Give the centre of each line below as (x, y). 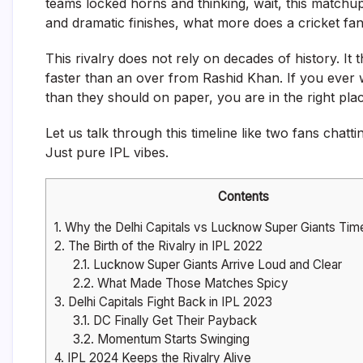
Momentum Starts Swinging (171, 340)
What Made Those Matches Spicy (191, 284)
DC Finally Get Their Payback (173, 321)
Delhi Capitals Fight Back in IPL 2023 (169, 302)
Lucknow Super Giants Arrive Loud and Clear (216, 265)
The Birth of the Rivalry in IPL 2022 (164, 246)
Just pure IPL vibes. (107, 152)
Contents (243, 196)
